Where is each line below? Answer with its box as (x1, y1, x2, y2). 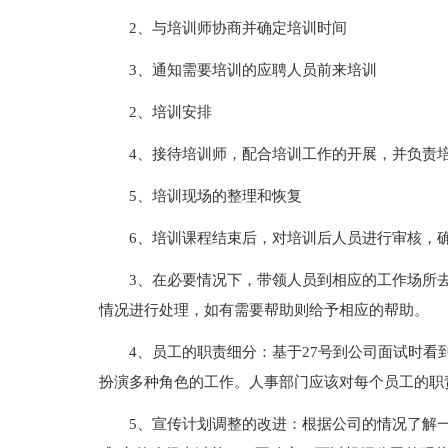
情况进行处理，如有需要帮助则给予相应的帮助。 (98, 302, 429, 318)
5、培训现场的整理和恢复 (128, 188, 302, 204)
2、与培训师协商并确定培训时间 (128, 20, 347, 36)
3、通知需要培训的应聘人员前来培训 (128, 62, 377, 78)
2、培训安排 (128, 104, 212, 120)
